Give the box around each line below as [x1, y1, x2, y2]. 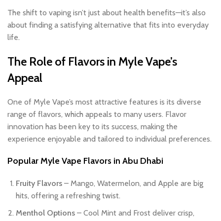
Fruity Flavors [16, 178, 62, 188]
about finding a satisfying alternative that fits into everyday [7, 20, 209, 30]
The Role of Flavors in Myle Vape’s [7, 54, 177, 69]
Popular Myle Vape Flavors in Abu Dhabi [7, 155, 165, 166]
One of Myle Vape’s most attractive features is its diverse [7, 97, 201, 107]
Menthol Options [16, 208, 75, 218]
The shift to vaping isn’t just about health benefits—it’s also [7, 7, 206, 17]
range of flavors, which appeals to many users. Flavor [7, 109, 186, 119]
